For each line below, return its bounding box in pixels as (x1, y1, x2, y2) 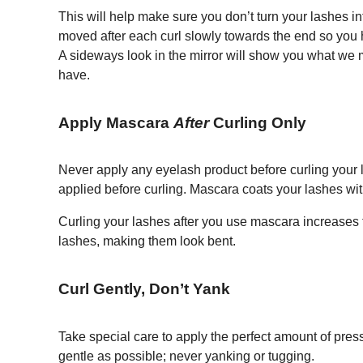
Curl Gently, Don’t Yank (58, 280, 230, 298)
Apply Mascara (58, 113, 173, 131)
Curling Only (209, 113, 306, 131)
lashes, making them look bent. (58, 234, 242, 249)
